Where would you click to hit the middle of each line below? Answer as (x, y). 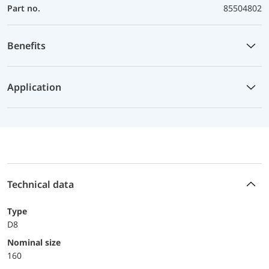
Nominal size (37, 242)
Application (34, 87)
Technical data (41, 184)
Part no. (24, 8)
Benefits (26, 45)
